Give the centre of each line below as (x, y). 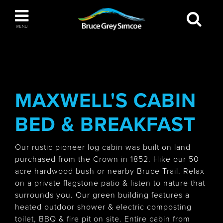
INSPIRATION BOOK (63, 53)
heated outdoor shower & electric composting (103, 207)
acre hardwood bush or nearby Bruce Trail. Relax (110, 171)
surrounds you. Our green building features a (102, 195)
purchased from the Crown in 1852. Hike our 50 (107, 159)
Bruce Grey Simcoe (115, 13)
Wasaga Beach (111, 200)
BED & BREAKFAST (105, 124)
